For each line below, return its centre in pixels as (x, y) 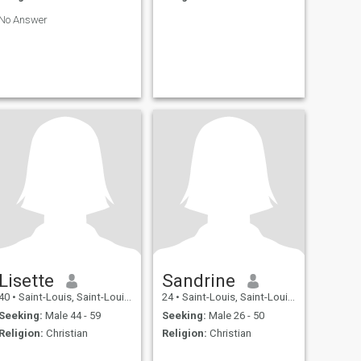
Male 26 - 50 (235, 315)
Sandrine (198, 281)
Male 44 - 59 (71, 315)
